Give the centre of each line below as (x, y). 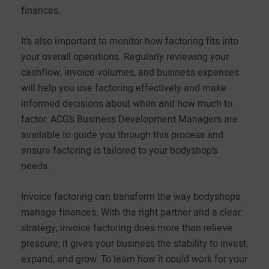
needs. (35, 166)
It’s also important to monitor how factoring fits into (130, 41)
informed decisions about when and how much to (127, 104)
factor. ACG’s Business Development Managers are (129, 119)
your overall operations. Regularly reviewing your (125, 57)
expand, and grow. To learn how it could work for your (134, 259)
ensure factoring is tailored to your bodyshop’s (119, 150)
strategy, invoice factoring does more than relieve (127, 228)
